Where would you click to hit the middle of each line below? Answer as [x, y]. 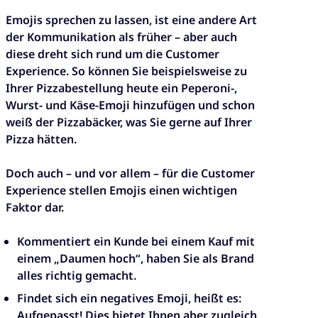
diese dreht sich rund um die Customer [113, 54]
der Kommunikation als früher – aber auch [121, 37]
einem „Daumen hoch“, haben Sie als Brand [136, 259]
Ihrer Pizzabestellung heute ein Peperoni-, [121, 88]
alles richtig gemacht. [77, 276]
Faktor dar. [35, 208]
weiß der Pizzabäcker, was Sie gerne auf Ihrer [129, 122]
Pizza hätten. [41, 139]
